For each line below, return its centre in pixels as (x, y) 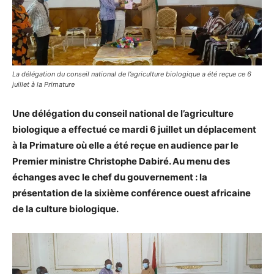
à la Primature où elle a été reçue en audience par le (125, 145)
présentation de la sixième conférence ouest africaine (131, 193)
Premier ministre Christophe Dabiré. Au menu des (121, 161)
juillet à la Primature (43, 84)
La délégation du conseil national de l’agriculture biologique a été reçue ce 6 (132, 74)
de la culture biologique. (65, 209)
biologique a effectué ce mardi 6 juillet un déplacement (134, 129)
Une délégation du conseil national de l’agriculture (123, 113)
